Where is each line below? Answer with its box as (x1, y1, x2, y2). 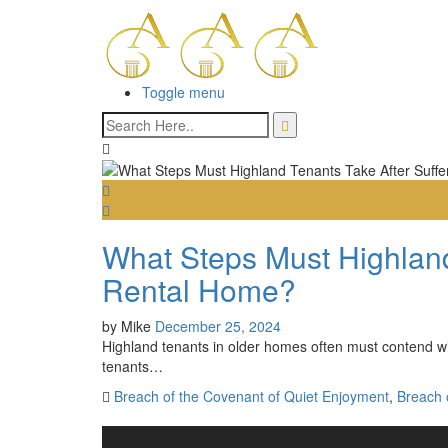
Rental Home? (102, 268, 296, 312)
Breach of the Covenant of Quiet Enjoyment (114, 386, 389, 407)
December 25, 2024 (155, 316, 281, 337)
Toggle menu (142, 82, 225, 102)
